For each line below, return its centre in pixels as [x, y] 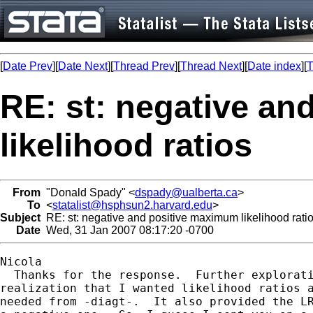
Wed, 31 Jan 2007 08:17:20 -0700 [127, 230]
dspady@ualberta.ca [186, 192]
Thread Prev [144, 66]
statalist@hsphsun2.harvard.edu [132, 205]
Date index [274, 66]
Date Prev [28, 66]
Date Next [83, 66]
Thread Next [211, 66]
